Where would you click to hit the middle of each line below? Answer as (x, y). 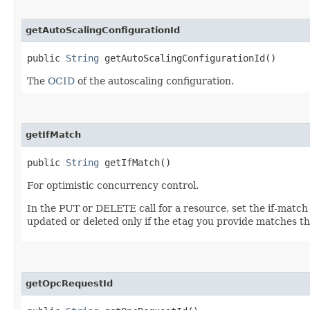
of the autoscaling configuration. (154, 81)
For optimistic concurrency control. (113, 185)
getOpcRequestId (69, 283)
